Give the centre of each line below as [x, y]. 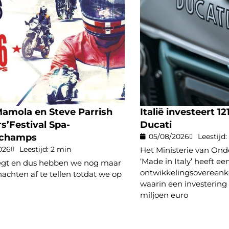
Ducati [156, 124]
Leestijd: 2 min [45, 149]
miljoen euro [164, 195]
